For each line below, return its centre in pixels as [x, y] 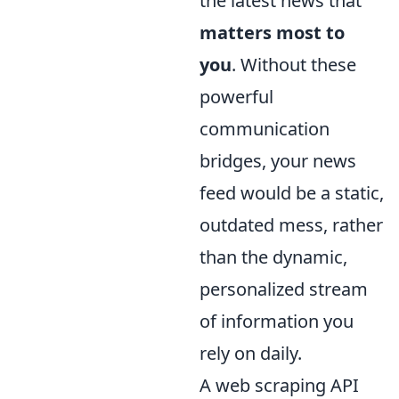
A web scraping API [279, 385]
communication [265, 128]
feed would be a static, [292, 192]
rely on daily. [251, 353]
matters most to [272, 32]
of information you [277, 321]
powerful [236, 96]
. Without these [294, 64]
